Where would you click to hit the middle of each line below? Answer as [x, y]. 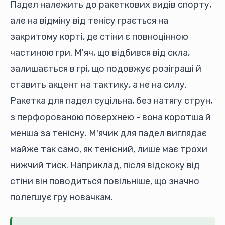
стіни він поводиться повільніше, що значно [105, 181]
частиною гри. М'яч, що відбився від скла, [100, 53]
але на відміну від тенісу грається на [89, 21]
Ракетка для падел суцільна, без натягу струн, [111, 101]
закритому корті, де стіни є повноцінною [99, 37]
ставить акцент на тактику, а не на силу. [98, 85]
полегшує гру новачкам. [62, 197]
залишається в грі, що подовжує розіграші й [106, 69]
